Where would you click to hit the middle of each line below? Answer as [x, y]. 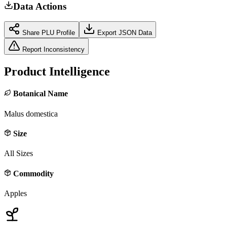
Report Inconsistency [52, 50]
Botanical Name [40, 94]
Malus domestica [31, 113]
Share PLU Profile [48, 33]
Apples [15, 193]
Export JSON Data [124, 33]
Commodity [32, 173]
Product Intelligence [57, 72]
